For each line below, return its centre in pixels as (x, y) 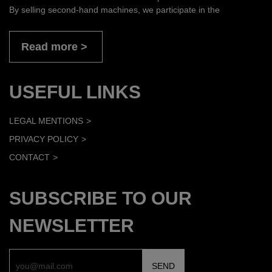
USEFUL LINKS (75, 92)
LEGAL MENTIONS (46, 121)
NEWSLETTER (72, 225)
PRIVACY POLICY (44, 139)
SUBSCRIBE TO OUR (100, 198)
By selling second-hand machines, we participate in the (114, 9)
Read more (49, 46)
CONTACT (29, 157)
